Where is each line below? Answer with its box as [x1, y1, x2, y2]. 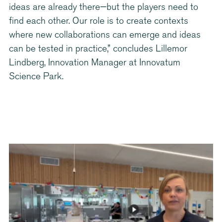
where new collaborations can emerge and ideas [9, 31, 201, 41]
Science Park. [9, 72, 63, 82]
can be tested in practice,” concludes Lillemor [9, 45, 187, 55]
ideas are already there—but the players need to [9, 3, 198, 13]
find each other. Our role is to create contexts [9, 17, 188, 27]
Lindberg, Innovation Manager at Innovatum [9, 58, 180, 68]
